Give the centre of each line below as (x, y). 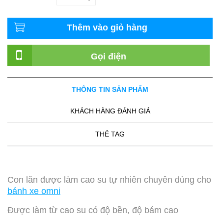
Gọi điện (109, 57)
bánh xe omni (34, 191)
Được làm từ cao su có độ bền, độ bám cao (93, 210)
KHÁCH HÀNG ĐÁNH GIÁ (110, 111)
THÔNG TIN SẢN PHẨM (110, 90)
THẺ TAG (110, 134)
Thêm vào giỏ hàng (107, 28)
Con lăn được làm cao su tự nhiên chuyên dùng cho (109, 180)
